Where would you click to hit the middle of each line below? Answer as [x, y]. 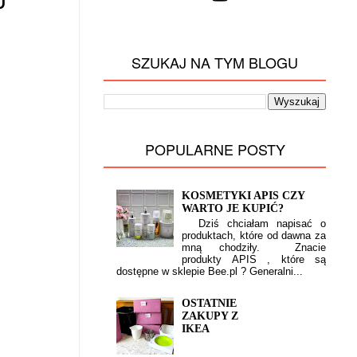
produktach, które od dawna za [254, 236]
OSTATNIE [210, 303]
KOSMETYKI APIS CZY [243, 196]
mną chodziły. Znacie [254, 248]
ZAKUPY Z [210, 316]
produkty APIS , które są [254, 260]
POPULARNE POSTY [215, 149]
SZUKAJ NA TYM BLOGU [215, 62]
